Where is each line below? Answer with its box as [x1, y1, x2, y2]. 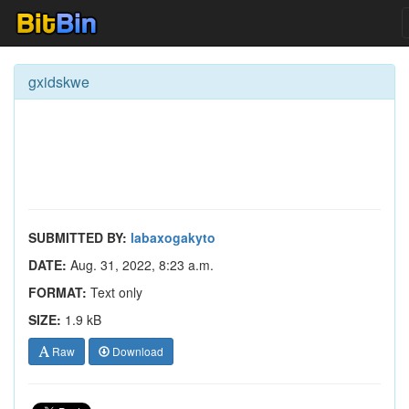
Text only [87, 283, 142, 301]
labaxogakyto [131, 228, 215, 246]
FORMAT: [28, 283, 87, 301]
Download [110, 343, 163, 359]
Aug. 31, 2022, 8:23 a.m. [67, 256, 214, 274]
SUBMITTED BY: [28, 228, 127, 246]
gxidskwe [28, 71, 89, 92]
